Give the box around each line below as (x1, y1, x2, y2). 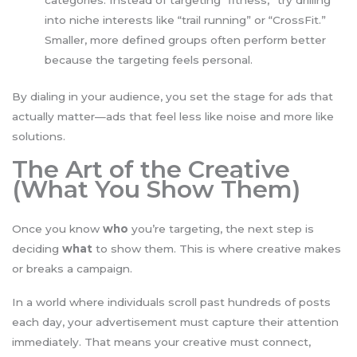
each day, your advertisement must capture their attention (12, 315, 339, 328)
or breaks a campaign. (12, 262, 132, 276)
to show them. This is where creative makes (92, 242, 341, 256)
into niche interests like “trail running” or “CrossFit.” (45, 14, 327, 27)
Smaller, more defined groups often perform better (45, 33, 327, 47)
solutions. (12, 129, 65, 143)
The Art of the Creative (12, 155, 290, 185)
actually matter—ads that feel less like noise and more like (12, 109, 334, 123)
